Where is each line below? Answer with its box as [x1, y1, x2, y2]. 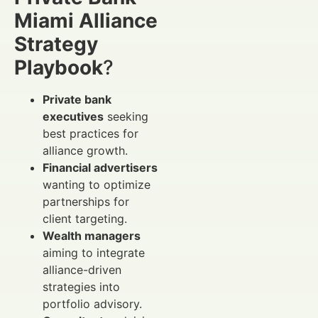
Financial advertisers [43, 160, 158, 175]
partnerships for [43, 194, 129, 209]
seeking [104, 109, 148, 124]
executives [43, 109, 104, 124]
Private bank [43, 92, 111, 106]
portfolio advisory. [43, 296, 142, 311]
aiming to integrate [43, 245, 145, 260]
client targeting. [43, 211, 127, 226]
